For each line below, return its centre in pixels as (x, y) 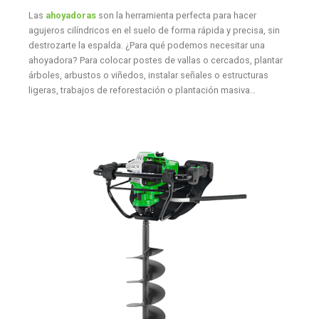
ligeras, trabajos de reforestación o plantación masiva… (142, 90)
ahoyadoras (70, 16)
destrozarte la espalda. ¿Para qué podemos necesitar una (146, 46)
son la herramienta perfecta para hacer (176, 16)
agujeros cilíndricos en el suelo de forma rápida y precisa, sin (154, 31)
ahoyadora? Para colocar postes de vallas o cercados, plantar (155, 61)
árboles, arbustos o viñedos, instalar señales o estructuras (148, 75)
